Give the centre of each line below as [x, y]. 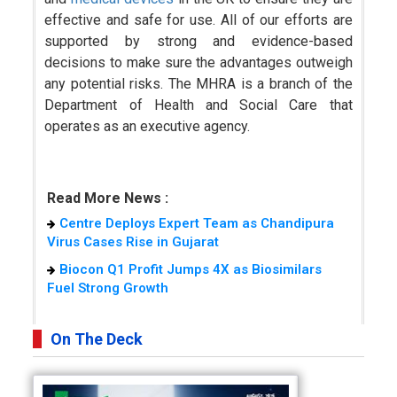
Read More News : [107, 198]
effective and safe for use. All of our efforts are [198, 19]
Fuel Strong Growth [107, 288]
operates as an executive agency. [148, 126]
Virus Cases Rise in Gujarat [132, 241]
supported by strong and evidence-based [198, 41]
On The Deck [97, 339]
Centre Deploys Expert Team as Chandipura [196, 223]
